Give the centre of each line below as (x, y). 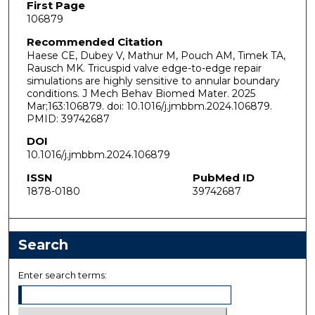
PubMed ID (223, 177)
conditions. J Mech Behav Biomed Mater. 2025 (141, 93)
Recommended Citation (94, 41)
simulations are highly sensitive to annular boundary (153, 81)
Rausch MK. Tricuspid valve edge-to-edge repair (144, 68)
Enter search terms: (63, 275)
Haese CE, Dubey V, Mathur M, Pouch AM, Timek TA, (156, 55)
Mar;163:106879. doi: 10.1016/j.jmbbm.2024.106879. (149, 106)
